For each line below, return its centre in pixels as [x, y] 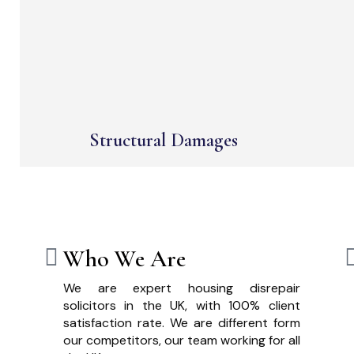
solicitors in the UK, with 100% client [182, 306]
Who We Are [124, 259]
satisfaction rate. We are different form [182, 323]
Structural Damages [163, 141]
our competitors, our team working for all [182, 341]
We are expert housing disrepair [182, 288]
